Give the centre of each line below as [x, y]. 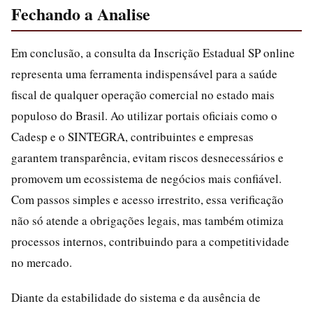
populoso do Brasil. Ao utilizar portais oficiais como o [144, 116]
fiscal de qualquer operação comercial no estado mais [143, 95]
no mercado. [42, 262]
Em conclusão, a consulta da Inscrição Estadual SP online [153, 53]
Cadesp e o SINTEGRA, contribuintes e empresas [132, 137]
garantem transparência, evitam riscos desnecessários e [147, 158]
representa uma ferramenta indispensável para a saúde [144, 74]
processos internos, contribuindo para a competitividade [150, 241]
